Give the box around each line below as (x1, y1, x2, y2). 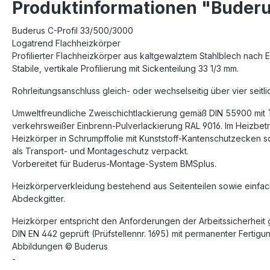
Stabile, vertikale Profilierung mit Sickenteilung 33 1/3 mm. (12, 63, 239, 74)
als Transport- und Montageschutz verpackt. (12, 146, 189, 157)
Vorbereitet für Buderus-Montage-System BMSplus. (12, 159, 216, 169)
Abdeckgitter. (12, 193, 65, 204)
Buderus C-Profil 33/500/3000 (12, 25, 133, 36)
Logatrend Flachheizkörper (12, 38, 121, 49)
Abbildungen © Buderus (12, 241, 108, 252)
